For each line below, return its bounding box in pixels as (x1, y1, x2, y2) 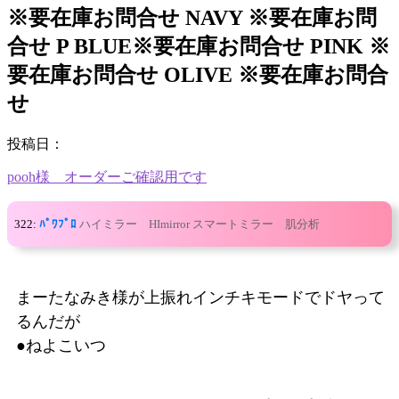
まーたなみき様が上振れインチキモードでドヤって (16, 288, 385, 306)
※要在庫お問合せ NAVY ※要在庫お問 (7, 5, 377, 29)
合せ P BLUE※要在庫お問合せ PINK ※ (7, 34, 390, 58)
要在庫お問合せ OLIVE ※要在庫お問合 (7, 62, 388, 86)
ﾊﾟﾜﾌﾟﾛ (39, 216, 77, 231)
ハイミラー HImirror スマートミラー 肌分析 (79, 216, 320, 231)
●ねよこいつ (16, 336, 106, 354)
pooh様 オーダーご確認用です (7, 168, 207, 184)
